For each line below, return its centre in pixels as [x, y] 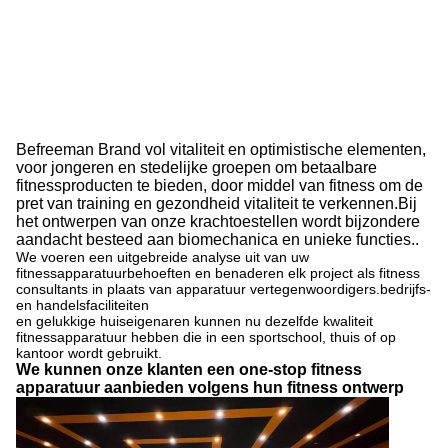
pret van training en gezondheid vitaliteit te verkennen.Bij [216, 203]
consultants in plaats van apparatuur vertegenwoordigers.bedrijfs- [223, 288]
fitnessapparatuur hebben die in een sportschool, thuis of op [206, 336]
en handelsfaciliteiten [82, 304]
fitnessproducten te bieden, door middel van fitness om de [219, 185]
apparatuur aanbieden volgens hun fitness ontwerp [210, 387]
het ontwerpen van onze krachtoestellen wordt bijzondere [218, 221]
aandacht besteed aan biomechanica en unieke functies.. [217, 239]
